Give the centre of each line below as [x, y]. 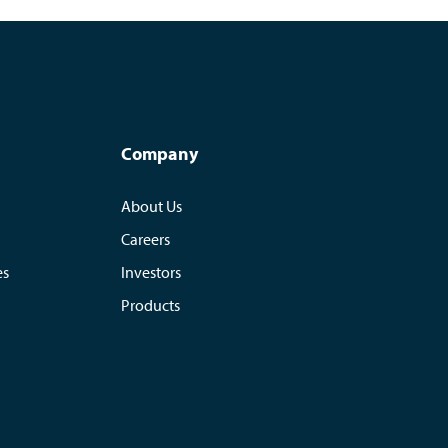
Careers [145, 239]
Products [150, 305]
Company [159, 153]
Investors [150, 272]
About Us [151, 206]
